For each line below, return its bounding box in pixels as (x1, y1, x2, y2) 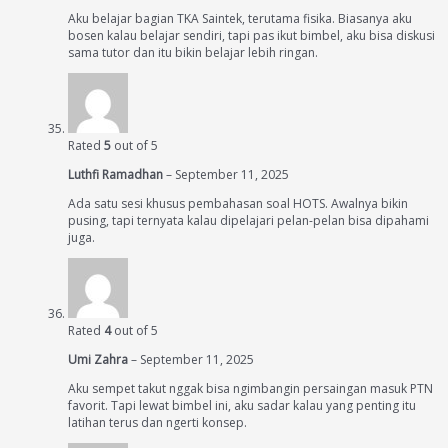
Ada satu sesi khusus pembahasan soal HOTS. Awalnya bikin (68, 195, 408, 212)
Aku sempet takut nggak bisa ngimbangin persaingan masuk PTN (68, 380, 433, 397)
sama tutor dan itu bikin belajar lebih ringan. (68, 44, 318, 61)
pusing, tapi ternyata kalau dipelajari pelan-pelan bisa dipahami (68, 212, 429, 229)
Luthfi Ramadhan (68, 166, 166, 183)
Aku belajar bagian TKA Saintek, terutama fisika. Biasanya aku (68, 10, 412, 27)
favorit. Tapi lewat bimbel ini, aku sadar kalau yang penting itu (68, 397, 416, 414)
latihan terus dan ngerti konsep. (68, 414, 247, 431)
